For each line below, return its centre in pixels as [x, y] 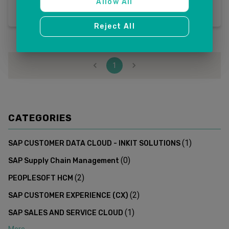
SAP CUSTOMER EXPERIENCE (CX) [68, 195]
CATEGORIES [40, 118]
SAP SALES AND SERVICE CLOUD [66, 213]
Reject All [114, 26]
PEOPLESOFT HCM [41, 178]
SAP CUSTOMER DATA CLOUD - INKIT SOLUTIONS [94, 143]
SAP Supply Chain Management [64, 161]
